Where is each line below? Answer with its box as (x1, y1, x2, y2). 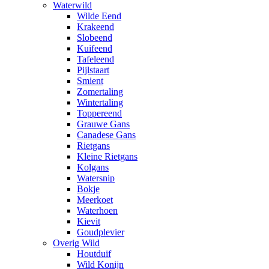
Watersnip (77, 173, 115, 183)
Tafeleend (77, 54, 114, 64)
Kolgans (77, 162, 109, 172)
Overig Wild (53, 238, 100, 248)
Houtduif (77, 249, 111, 259)
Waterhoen (77, 205, 118, 216)
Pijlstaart (77, 65, 109, 75)
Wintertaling (77, 97, 123, 107)
